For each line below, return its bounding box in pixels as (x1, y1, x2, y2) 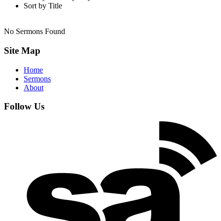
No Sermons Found (4, 27, 65, 36)
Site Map (4, 45, 40, 56)
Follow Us (4, 101, 44, 112)
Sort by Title (24, 1, 62, 10)
